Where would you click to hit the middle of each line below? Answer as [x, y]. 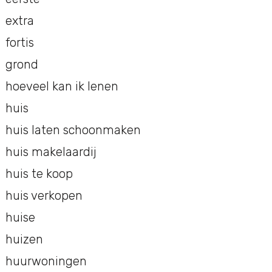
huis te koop [39, 173]
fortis [19, 42]
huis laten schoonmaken [73, 130]
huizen [24, 239]
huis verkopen [44, 195]
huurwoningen [46, 261]
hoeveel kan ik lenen [62, 86]
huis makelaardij [51, 151]
